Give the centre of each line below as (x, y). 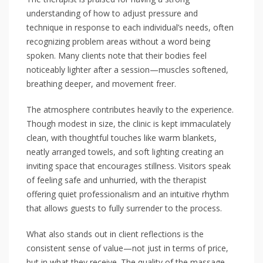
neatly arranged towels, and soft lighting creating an (125, 152)
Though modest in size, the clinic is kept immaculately (129, 124)
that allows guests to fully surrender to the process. (124, 208)
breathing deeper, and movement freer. (101, 84)
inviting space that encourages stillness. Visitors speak (129, 166)
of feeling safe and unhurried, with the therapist (117, 180)
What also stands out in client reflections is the (115, 234)
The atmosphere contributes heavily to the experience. (130, 109)
